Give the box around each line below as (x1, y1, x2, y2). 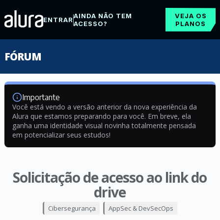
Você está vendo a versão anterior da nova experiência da (12, 102, 197, 111)
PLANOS (175, 20, 206, 27)
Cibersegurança (48, 204, 96, 213)
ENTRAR (43, 16, 73, 24)
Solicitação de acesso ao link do (13, 168, 207, 187)
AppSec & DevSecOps (108, 204, 173, 213)
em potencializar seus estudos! (12, 130, 110, 139)
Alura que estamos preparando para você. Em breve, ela (12, 111, 191, 121)
